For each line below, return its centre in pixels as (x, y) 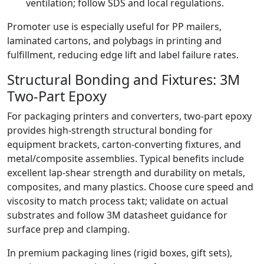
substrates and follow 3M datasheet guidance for (117, 215)
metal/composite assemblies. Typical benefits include (126, 159)
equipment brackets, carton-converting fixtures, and (124, 145)
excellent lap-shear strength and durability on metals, (126, 173)
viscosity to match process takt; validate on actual (118, 201)
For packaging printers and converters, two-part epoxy (129, 116)
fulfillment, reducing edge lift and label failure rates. (123, 55)
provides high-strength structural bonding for (110, 131)
